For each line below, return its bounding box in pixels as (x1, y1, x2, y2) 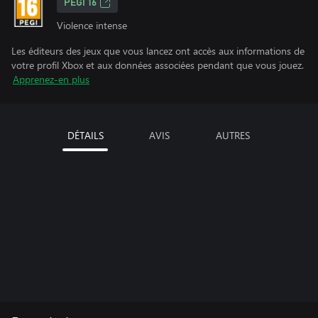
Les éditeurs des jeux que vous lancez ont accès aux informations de (11, 44, 305, 57)
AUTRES (216, 128, 250, 142)
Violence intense (57, 18, 127, 32)
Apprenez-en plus (13, 72, 89, 86)
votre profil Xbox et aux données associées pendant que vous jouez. (11, 58, 304, 72)
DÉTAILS (67, 128, 104, 142)
